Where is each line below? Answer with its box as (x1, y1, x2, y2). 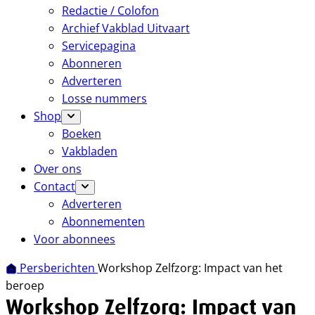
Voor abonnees (34, 231, 115, 247)
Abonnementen (62, 214, 145, 229)
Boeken (62, 126, 101, 141)
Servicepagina (62, 38, 136, 53)
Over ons (34, 161, 82, 176)
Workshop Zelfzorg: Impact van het (98, 260, 283, 276)
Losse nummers (62, 91, 147, 106)
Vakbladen (62, 143, 117, 159)
